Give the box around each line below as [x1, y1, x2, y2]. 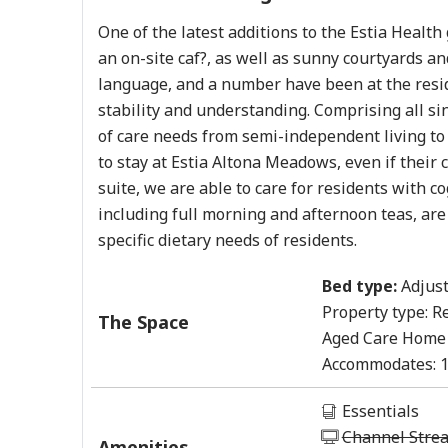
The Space [98, 310, 190, 334]
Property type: [321, 301, 428, 323]
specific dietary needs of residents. [98, 229, 358, 251]
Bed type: [321, 275, 397, 297]
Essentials [337, 400, 419, 422]
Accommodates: [321, 353, 436, 375]
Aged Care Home [321, 327, 446, 349]
